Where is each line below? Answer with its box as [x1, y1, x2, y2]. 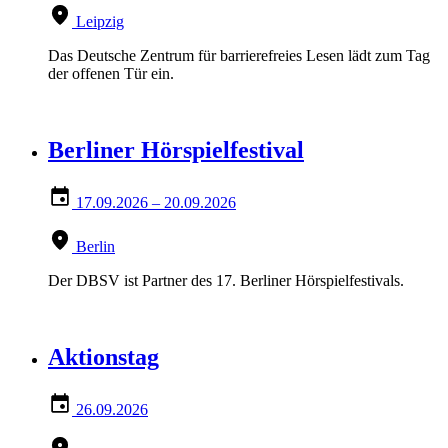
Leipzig [76, 13, 124, 31]
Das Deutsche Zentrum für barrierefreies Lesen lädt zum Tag [48, 47, 430, 65]
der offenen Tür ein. [48, 65, 174, 83]
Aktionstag [48, 343, 159, 370]
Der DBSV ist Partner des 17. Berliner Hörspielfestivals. [48, 272, 404, 290]
